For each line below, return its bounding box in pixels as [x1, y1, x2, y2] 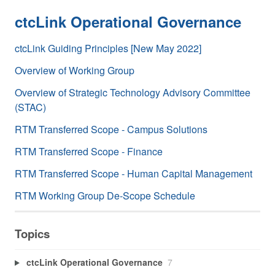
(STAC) [15, 99, 46, 114]
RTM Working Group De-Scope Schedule [15, 188, 195, 203]
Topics [15, 225, 50, 242]
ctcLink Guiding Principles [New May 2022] [15, 41, 201, 55]
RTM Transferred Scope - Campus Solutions [15, 122, 207, 136]
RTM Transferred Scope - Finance [15, 144, 163, 158]
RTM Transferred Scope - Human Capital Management [15, 166, 252, 180]
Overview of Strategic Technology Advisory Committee [15, 85, 250, 99]
